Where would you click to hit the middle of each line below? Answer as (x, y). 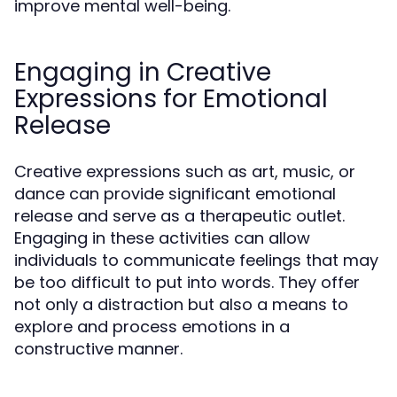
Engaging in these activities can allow (162, 238)
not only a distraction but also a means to (181, 304)
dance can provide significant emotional (175, 194)
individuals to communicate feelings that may (196, 260)
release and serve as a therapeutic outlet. (179, 216)
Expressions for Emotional (171, 99)
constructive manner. (98, 349)
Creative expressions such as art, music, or (185, 171)
